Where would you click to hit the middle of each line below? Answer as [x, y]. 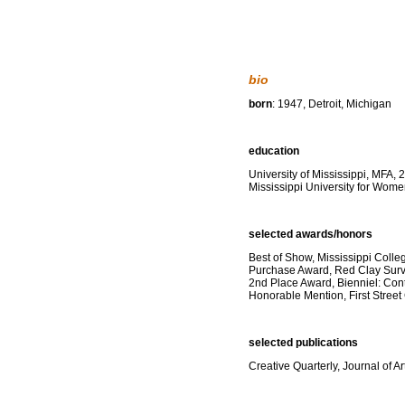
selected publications [303, 343]
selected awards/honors [311, 234]
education [274, 151]
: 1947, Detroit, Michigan [332, 104]
